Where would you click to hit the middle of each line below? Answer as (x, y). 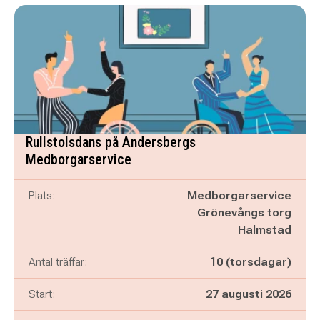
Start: (42, 294)
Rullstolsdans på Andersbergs (111, 142)
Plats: (42, 195)
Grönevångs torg (244, 212)
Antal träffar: (58, 262)
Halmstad (265, 230)
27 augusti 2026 (249, 294)
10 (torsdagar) (251, 262)
